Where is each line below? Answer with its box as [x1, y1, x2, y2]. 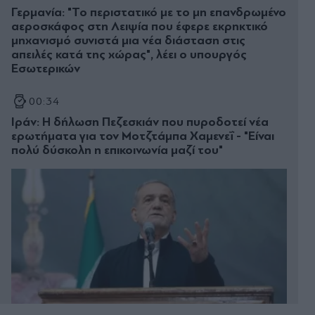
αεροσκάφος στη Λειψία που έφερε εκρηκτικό [11, 19, 268, 34]
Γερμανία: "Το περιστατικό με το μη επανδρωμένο [11, 5, 286, 20]
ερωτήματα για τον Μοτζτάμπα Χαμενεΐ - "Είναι [11, 129, 274, 144]
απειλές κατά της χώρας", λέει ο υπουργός [11, 47, 247, 63]
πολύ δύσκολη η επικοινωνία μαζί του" [11, 143, 223, 158]
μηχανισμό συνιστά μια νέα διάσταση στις [11, 33, 245, 49]
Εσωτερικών [11, 61, 80, 77]
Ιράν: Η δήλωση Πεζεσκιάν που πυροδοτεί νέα [11, 115, 269, 130]
